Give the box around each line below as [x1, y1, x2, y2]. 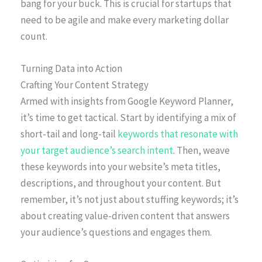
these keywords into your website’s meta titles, [20, 160, 220, 173]
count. [20, 29, 47, 43]
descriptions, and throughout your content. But [20, 176, 221, 189]
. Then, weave [173, 143, 230, 157]
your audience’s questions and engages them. [20, 225, 212, 239]
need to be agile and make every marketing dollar [20, 13, 229, 26]
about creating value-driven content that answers [20, 209, 230, 222]
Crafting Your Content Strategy [20, 78, 149, 91]
